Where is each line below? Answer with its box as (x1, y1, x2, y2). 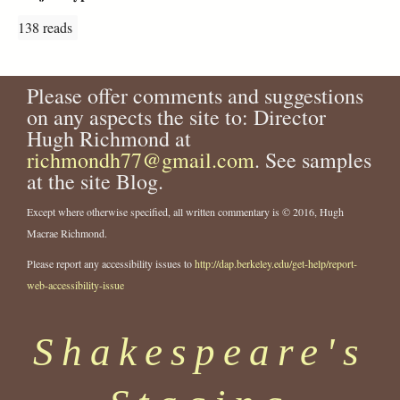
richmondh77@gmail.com (27, 146, 254, 175)
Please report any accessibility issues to (27, 255, 195, 271)
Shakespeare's (33, 329, 367, 375)
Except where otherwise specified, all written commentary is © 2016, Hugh (27, 204, 344, 220)
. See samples (254, 146, 371, 175)
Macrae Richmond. (27, 226, 107, 241)
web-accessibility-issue (27, 277, 124, 292)
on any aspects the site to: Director (27, 103, 326, 132)
